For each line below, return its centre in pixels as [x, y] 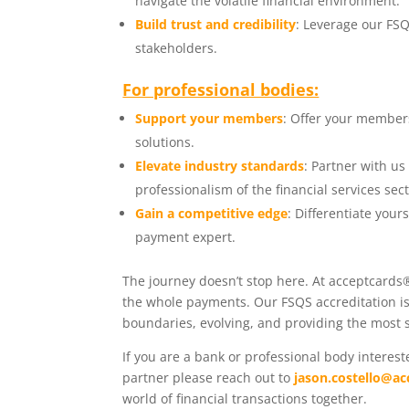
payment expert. [186, 237]
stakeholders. [177, 48]
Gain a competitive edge [212, 214]
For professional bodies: [221, 90]
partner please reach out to [207, 378]
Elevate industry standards [220, 166]
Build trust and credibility [216, 25]
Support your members [210, 119]
